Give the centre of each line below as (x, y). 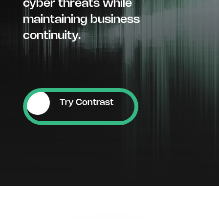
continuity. (52, 36)
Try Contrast (87, 102)
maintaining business (81, 20)
